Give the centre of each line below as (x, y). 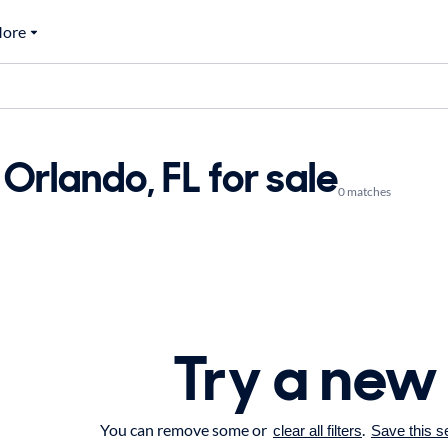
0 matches (364, 191)
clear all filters (317, 430)
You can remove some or (186, 429)
